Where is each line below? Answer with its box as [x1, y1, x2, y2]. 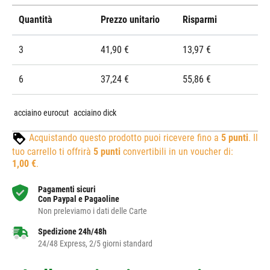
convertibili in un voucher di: [121, 145, 233, 157]
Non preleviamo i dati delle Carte [38, 206, 148, 216]
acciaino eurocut [13, 107, 69, 118]
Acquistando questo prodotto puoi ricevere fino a [27, 131, 221, 143]
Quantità [18, 13, 52, 25]
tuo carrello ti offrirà [12, 145, 93, 157]
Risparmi [182, 13, 217, 25]
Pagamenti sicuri [38, 184, 96, 194]
